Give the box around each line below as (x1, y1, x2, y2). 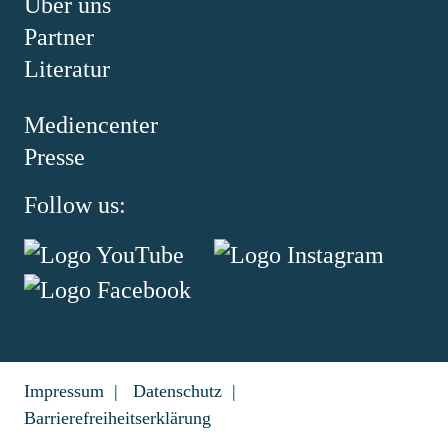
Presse (24, 144, 85, 170)
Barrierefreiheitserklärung (24, 407, 211, 428)
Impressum (24, 380, 104, 401)
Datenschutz (133, 380, 222, 401)
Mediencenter (24, 112, 158, 138)
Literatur (24, 56, 110, 82)
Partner (24, 24, 94, 50)
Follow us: (24, 192, 126, 218)
